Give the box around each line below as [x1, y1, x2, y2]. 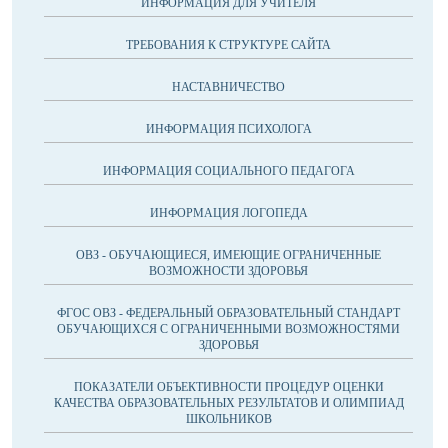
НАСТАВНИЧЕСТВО [172, 80, 285, 94]
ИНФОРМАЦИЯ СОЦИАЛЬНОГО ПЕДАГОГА [102, 164, 355, 178]
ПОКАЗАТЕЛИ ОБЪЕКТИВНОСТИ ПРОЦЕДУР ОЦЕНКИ [73, 380, 384, 394]
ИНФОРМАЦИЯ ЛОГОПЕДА [149, 206, 308, 220]
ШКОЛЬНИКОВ [185, 412, 272, 426]
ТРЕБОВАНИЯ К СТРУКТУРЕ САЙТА [126, 38, 331, 52]
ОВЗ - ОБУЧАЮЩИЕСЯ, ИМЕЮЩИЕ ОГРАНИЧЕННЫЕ [76, 248, 381, 262]
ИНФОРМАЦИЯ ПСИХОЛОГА [145, 122, 312, 136]
